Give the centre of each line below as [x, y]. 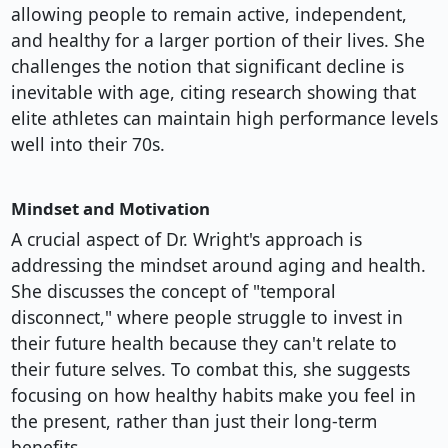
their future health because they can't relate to [203, 343]
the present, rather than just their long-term [193, 421]
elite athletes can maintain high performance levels [224, 118]
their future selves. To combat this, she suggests [210, 369]
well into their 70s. [87, 144]
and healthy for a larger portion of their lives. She [217, 40]
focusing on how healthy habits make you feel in [213, 395]
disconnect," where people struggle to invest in [206, 317]
